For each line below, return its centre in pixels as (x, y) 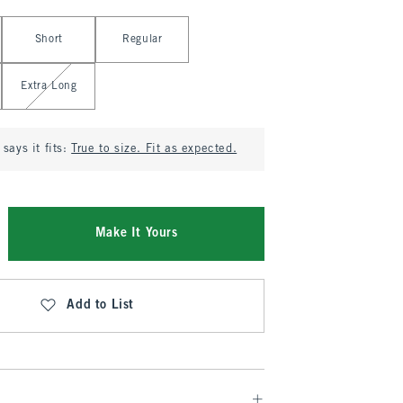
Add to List (100, 305)
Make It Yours (136, 233)
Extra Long (49, 86)
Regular (143, 40)
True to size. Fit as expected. (154, 149)
